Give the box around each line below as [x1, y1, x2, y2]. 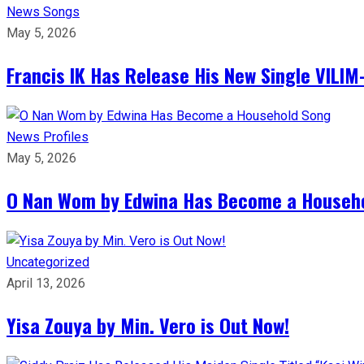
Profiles [43, 128, 89, 145]
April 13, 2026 [6, 275, 85, 291]
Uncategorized [6, 253, 89, 270]
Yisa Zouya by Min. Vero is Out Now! [6, 310, 289, 340]
